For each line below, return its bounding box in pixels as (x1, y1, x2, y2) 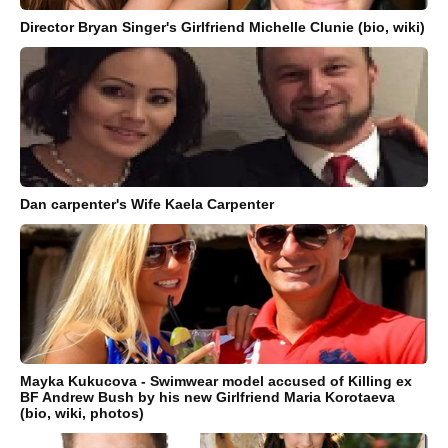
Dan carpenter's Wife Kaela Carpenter (20, 196, 274, 213)
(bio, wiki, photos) (20, 405, 144, 422)
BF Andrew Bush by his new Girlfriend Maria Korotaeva (20, 389, 395, 406)
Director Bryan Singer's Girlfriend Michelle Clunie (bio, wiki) (20, 19, 425, 36)
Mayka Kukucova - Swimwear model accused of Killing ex (20, 373, 412, 390)
